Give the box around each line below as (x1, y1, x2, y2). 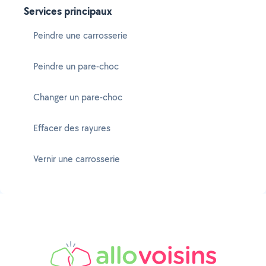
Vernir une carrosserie (33, 153, 120, 165)
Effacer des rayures (33, 122, 110, 134)
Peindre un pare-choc (33, 60, 119, 72)
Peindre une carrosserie (33, 29, 128, 42)
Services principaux (24, 4, 112, 18)
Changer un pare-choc (33, 91, 122, 103)
